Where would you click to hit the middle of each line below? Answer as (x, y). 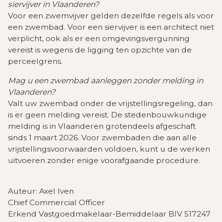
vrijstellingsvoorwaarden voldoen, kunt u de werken (109, 149)
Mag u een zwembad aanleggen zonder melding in (106, 81)
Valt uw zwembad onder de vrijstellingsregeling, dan (110, 104)
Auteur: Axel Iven (41, 191)
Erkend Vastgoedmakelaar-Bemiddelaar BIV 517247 (109, 214)
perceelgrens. (35, 61)
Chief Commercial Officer (56, 203)
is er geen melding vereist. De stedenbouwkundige (107, 115)
